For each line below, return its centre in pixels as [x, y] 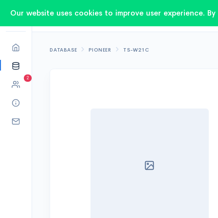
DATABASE [64, 50]
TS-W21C [136, 50]
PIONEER [100, 50]
